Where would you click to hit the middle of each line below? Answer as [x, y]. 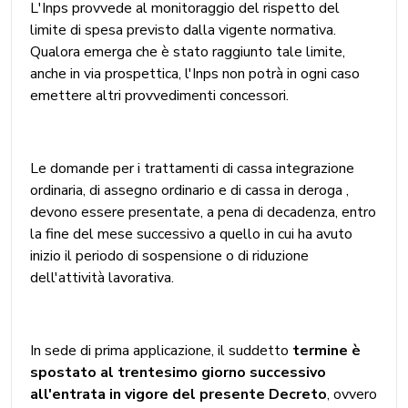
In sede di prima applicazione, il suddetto [161, 350]
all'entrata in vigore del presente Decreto [178, 394]
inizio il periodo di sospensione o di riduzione [169, 255]
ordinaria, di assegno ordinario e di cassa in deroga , [189, 190]
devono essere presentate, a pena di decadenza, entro [203, 212]
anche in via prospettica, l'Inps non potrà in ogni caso [195, 73]
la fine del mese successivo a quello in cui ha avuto [191, 234]
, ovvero [352, 394]
